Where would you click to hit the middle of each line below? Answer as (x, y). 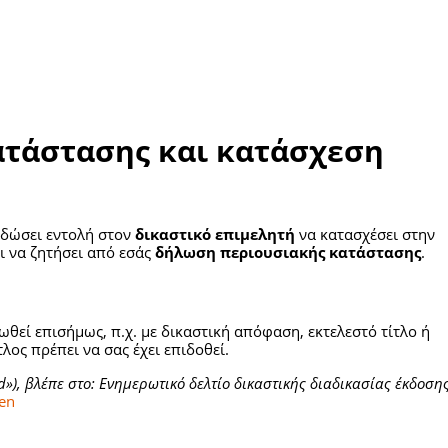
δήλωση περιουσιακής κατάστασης (288, 252)
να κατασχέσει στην (365, 234)
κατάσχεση (300, 151)
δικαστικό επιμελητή (215, 234)
